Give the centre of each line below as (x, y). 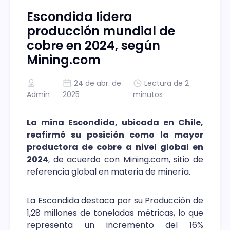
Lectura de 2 (166, 83)
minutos (148, 94)
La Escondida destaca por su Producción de (115, 200)
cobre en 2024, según (93, 45)
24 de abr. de (97, 83)
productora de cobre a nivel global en (115, 147)
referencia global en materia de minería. (109, 171)
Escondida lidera (80, 16)
